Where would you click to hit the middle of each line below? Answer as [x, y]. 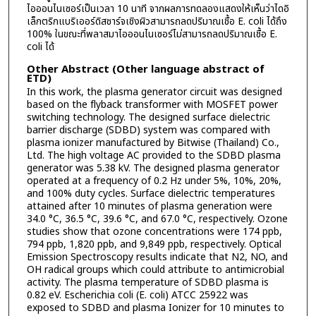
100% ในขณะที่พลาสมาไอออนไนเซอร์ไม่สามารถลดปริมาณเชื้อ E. [152, 34]
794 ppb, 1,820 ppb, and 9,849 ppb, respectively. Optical [154, 245]
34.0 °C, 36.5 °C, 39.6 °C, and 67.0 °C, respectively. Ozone [157, 219]
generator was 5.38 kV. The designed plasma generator [153, 169]
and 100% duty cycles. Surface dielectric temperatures [151, 194]
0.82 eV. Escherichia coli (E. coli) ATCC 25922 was [137, 296]
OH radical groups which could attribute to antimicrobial [155, 270]
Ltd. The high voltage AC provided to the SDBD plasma [153, 156]
